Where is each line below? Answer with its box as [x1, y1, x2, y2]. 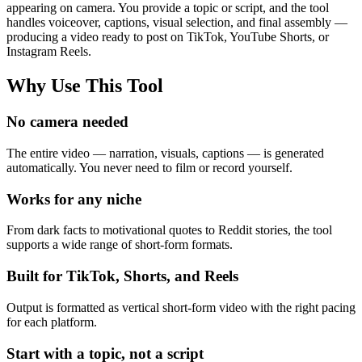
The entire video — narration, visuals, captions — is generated [6, 145, 324, 160]
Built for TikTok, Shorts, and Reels [6, 267, 238, 285]
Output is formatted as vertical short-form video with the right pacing [6, 300, 356, 314]
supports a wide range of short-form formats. [6, 238, 233, 252]
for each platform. [6, 314, 97, 329]
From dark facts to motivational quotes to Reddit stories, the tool [6, 223, 332, 238]
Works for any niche [6, 190, 141, 208]
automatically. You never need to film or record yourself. [6, 160, 293, 175]
